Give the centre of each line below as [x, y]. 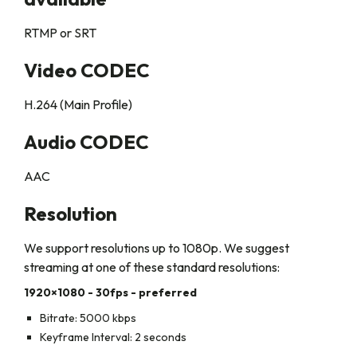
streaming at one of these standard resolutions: [152, 267]
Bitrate [57, 318]
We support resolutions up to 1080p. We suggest [157, 248]
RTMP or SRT [60, 33]
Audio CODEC [86, 142]
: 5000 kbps [106, 318]
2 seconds [159, 337]
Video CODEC [87, 70]
